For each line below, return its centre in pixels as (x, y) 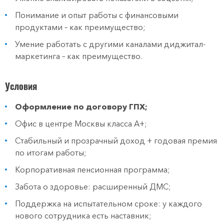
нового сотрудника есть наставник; (83, 215)
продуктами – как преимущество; (80, 27)
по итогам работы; (51, 152)
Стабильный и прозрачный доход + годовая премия (116, 140)
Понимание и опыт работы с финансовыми (97, 15)
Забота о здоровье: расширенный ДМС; (93, 186)
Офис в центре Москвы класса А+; (81, 123)
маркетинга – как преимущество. (78, 56)
